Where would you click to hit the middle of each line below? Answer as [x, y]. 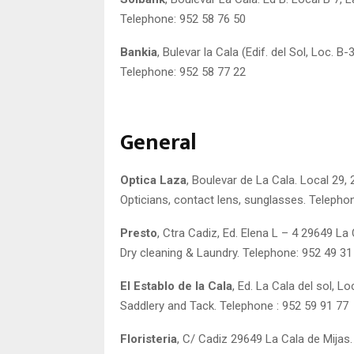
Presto [139, 233]
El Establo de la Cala [176, 286]
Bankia [139, 52]
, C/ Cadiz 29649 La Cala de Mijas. [265, 339]
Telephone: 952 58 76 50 [183, 19]
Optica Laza [153, 180]
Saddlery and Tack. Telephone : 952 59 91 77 [234, 305]
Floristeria [149, 339]
